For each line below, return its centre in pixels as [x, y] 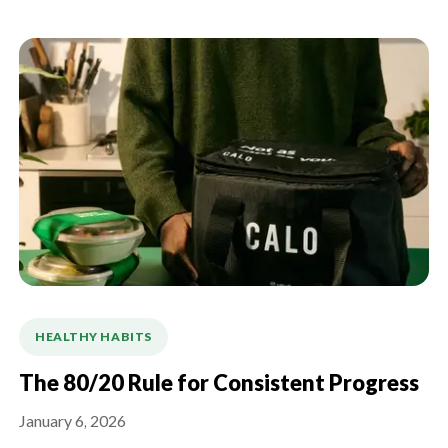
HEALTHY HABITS [93, 337]
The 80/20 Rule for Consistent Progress [219, 384]
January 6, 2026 [72, 422]
